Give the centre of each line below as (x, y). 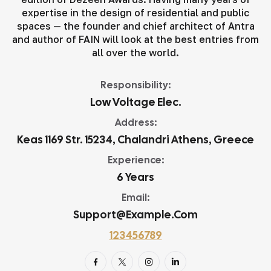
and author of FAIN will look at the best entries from (135, 40)
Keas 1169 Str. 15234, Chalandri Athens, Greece (135, 140)
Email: (135, 198)
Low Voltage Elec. (135, 102)
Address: (135, 123)
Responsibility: (135, 85)
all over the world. (135, 53)
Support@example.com (135, 215)
